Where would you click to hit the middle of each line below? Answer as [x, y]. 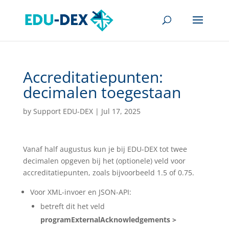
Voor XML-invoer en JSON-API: [81, 192]
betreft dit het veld [72, 206]
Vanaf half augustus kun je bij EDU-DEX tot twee [105, 149]
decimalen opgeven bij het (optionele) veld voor [104, 161]
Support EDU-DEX [63, 111]
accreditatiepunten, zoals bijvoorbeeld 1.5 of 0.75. [108, 173]
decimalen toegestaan [102, 92]
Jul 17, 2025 [121, 111]
